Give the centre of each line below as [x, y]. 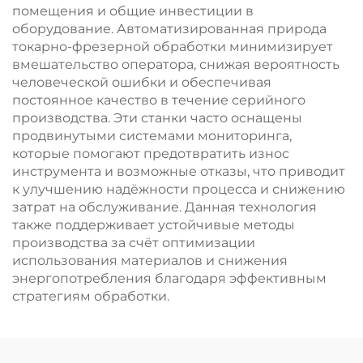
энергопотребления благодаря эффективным [169, 278]
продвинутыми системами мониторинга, [152, 136]
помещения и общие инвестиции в [133, 11]
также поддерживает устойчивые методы [154, 225]
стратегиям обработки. [91, 296]
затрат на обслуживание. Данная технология [164, 207]
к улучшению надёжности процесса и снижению [179, 189]
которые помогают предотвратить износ [151, 154]
